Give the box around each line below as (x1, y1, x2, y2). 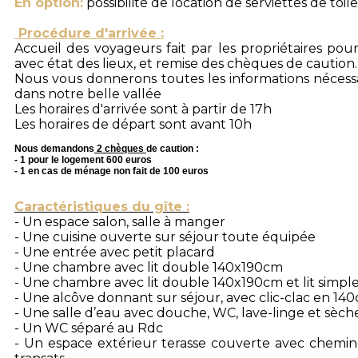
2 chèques (94, 143, 146, 155)
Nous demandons (14, 143, 94, 155)
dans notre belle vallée (14, 86, 161, 102)
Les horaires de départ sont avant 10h (14, 117, 252, 133)
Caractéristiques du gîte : (14, 199, 189, 215)
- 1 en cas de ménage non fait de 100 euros (14, 165, 209, 177)
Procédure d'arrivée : (14, 26, 164, 42)
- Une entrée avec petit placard (14, 245, 215, 261)
